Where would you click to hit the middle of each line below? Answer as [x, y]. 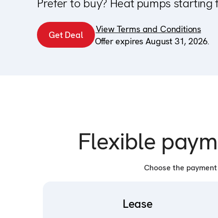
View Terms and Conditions [148, 29]
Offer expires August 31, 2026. [152, 41]
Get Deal [66, 35]
